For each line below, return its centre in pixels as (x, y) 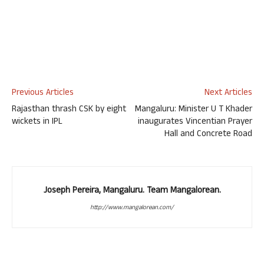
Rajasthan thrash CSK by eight (69, 110)
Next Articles (228, 93)
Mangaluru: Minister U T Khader (194, 110)
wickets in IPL (37, 122)
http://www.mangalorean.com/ (132, 208)
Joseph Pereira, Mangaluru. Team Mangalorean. (132, 191)
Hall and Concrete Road (208, 135)
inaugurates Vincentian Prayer (195, 122)
